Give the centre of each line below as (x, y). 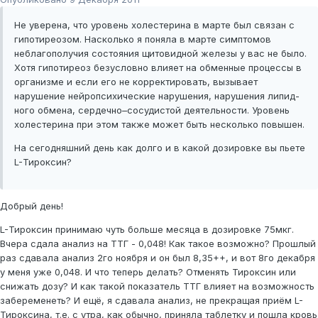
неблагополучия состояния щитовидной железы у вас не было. (160, 54)
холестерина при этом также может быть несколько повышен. (159, 125)
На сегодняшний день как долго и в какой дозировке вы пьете (160, 148)
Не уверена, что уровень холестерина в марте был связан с (154, 25)
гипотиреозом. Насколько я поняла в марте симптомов (143, 39)
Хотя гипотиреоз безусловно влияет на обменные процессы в (158, 68)
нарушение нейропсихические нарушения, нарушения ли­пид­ (157, 96)
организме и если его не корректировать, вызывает (136, 82)
